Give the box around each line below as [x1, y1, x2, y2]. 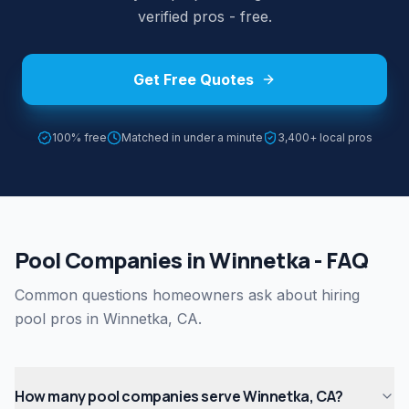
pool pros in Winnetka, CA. [15, 309, 202, 329]
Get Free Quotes [133, 70, 254, 89]
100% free [51, 131, 107, 145]
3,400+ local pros [277, 131, 372, 145]
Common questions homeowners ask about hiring [15, 286, 360, 305]
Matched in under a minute [121, 131, 263, 145]
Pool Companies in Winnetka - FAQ [15, 245, 369, 276]
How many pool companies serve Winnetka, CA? [15, 386, 343, 407]
